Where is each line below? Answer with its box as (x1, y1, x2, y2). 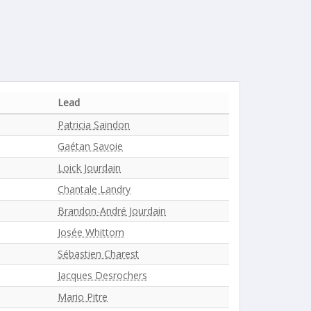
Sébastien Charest (58, 247, 139, 260)
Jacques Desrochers (58, 269, 147, 282)
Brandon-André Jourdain (58, 204, 166, 217)
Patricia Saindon (58, 118, 130, 131)
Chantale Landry (58, 183, 131, 196)
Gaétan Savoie (58, 140, 123, 153)
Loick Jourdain (58, 161, 121, 174)
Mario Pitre (58, 290, 108, 303)
